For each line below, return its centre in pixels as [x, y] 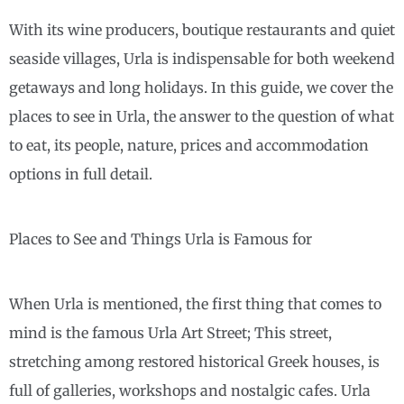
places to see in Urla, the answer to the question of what [202, 117]
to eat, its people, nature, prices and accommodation [189, 146]
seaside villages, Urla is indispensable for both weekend [202, 59]
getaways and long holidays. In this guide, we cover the [201, 88]
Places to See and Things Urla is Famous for [161, 239]
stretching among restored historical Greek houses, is [194, 362]
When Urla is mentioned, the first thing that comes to [195, 304]
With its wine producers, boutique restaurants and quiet [202, 30]
